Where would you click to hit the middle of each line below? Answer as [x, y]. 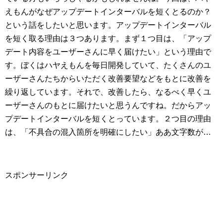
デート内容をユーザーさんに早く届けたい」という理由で [108, 52]
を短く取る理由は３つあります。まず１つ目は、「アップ [108, 38]
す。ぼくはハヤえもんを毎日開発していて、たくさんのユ [108, 65]
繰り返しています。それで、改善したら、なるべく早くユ [108, 92]
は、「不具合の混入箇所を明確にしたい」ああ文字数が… [108, 132]
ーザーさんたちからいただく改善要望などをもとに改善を [108, 79]
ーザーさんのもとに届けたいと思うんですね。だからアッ [108, 105]
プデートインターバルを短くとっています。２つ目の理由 [108, 119]
